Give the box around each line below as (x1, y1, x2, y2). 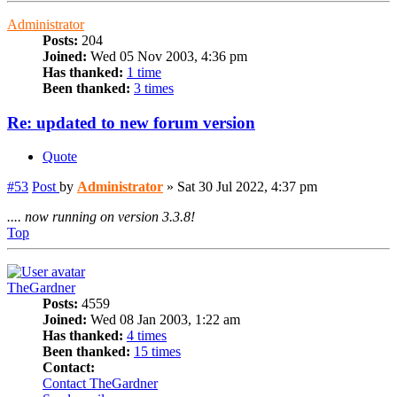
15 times (134, 344, 181, 360)
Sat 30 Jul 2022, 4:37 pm (177, 179, 317, 195)
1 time (127, 64, 161, 80)
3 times (134, 80, 174, 96)
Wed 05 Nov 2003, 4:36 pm (87, 48, 247, 64)
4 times (127, 328, 167, 344)
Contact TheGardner (43, 376, 158, 392)
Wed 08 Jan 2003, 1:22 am (87, 312, 240, 328)
